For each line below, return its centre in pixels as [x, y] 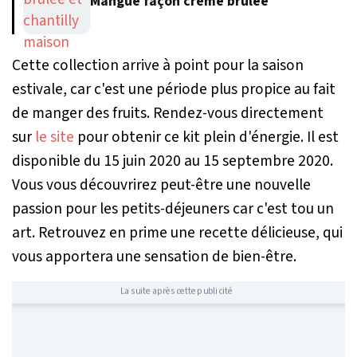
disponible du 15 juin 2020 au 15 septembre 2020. [173, 161]
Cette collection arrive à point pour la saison [158, 66]
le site [55, 137]
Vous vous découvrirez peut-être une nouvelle [161, 185]
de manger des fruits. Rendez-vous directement [168, 114]
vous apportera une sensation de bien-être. [154, 257]
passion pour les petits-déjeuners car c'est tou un [173, 209]
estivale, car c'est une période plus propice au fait [174, 90]
